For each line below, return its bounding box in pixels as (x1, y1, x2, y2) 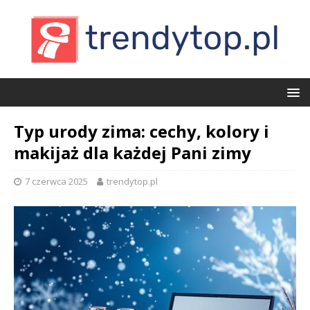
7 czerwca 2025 (25, 175, 88, 188)
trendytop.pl (107, 175, 158, 188)
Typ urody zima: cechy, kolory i (14, 120, 269, 143)
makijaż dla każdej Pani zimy (14, 141, 251, 164)
